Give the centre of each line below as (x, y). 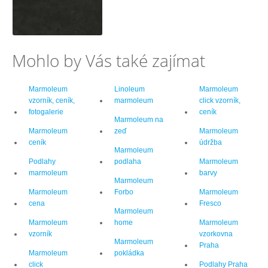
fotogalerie (46, 112)
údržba (211, 142)
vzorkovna (216, 234)
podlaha (127, 161)
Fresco (211, 203)
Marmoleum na (138, 119)
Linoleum (129, 89)
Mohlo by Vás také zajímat (109, 60)
